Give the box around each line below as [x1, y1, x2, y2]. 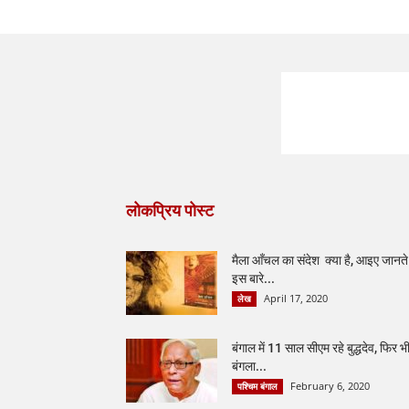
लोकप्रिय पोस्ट [126, 201, 214, 221]
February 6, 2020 [290, 379, 370, 393]
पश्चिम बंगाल [237, 380, 278, 393]
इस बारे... [232, 271, 275, 287]
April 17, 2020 [264, 291, 328, 306]
